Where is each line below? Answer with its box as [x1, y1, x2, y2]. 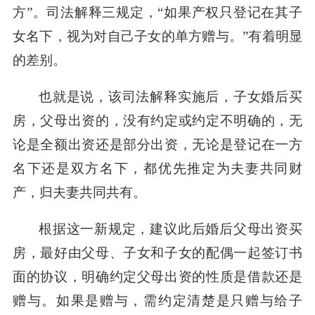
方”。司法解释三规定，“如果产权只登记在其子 [13, 5, 302, 20]
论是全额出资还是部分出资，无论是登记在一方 [13, 137, 302, 152]
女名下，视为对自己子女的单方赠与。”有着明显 [13, 29, 302, 44]
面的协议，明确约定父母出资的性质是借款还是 [13, 269, 302, 284]
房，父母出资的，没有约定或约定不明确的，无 [13, 113, 302, 128]
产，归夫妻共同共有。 [13, 185, 146, 200]
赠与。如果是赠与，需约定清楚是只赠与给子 [13, 293, 302, 308]
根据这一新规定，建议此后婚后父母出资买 [39, 221, 302, 236]
